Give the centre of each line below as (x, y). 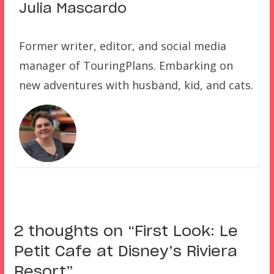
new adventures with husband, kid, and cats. (136, 85)
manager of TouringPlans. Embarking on (126, 66)
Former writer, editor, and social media (122, 46)
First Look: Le (186, 232)
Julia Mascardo (72, 9)
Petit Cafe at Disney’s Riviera (125, 252)
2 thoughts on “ (74, 232)
